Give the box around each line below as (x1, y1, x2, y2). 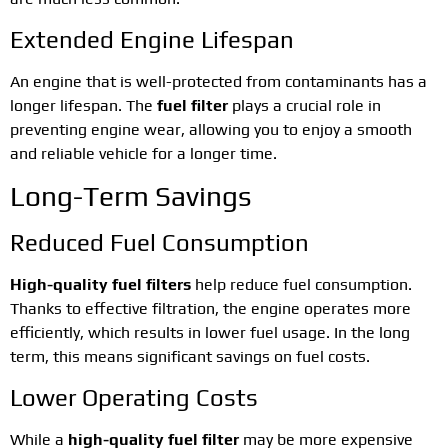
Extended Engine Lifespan (10, 25, 294, 53)
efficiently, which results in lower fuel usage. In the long (10, 323, 410, 343)
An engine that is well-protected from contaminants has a (10, 71, 427, 91)
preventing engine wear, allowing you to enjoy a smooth (10, 119, 412, 139)
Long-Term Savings (10, 180, 252, 213)
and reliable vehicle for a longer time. (10, 143, 277, 163)
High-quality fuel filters (10, 275, 191, 295)
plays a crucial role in (228, 95, 381, 115)
